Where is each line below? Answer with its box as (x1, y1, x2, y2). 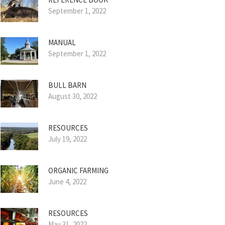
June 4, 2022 (48, 177, 86, 186)
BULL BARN (48, 80, 86, 90)
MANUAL (48, 38, 76, 47)
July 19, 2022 (48, 134, 87, 144)
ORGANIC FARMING (48, 166, 108, 175)
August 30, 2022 (48, 91, 97, 101)
